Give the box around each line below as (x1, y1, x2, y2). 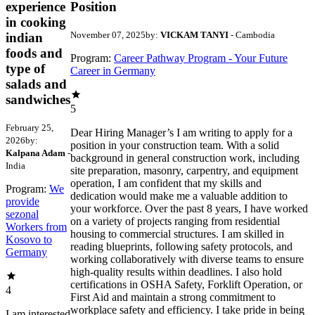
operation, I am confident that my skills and (70, 177, 262, 190)
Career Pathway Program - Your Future (114, 52, 288, 65)
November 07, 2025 (70, 30, 146, 41)
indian (6, 30, 43, 46)
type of (6, 61, 45, 77)
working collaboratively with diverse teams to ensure (70, 253, 304, 266)
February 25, (6, 122, 53, 134)
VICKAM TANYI (160, 30, 229, 41)
